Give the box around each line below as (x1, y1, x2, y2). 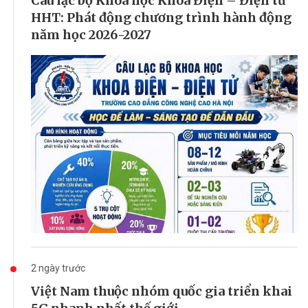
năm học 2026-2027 (31, 27, 151, 43)
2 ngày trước (31, 262, 85, 274)
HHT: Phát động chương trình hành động (31, 10, 291, 26)
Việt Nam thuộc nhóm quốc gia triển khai (31, 283, 292, 299)
